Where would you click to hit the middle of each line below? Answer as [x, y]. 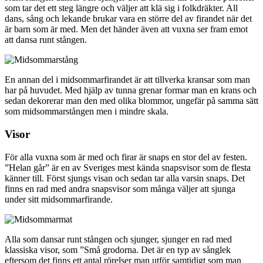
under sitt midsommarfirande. [59, 199]
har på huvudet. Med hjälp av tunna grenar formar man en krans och [131, 90]
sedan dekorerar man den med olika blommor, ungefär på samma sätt [131, 101]
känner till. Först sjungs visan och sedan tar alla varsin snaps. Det [125, 178]
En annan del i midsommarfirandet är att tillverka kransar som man [127, 80]
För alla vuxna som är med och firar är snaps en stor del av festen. [126, 157]
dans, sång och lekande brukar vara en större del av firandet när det [128, 19]
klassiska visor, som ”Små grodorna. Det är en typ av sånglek [118, 249]
